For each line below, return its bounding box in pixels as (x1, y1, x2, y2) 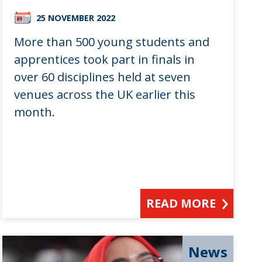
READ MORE (146, 195, 216, 212)
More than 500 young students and (13, 34, 209, 50)
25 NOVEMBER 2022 (36, 12, 115, 24)
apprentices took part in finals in (13, 51, 195, 68)
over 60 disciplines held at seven (13, 69, 191, 85)
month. (13, 104, 55, 120)
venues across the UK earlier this (13, 87, 195, 103)
